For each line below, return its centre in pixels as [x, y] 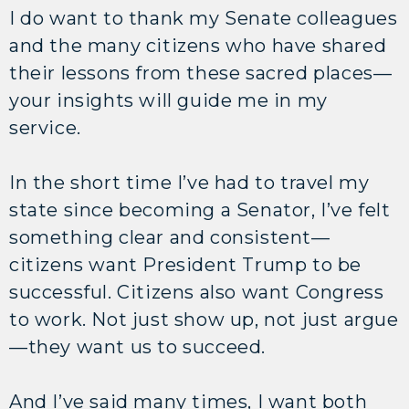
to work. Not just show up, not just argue [204, 319]
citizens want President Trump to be [186, 264]
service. [45, 127]
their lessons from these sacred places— [201, 73]
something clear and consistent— [170, 237]
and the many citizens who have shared [198, 45]
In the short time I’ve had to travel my [189, 182]
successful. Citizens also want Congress [197, 292]
